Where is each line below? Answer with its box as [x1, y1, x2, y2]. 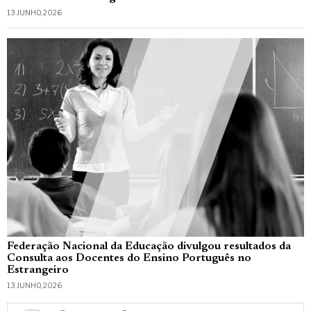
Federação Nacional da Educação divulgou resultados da [7, 240, 291, 252]
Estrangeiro [7, 264, 69, 276]
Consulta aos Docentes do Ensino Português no [7, 252, 251, 264]
